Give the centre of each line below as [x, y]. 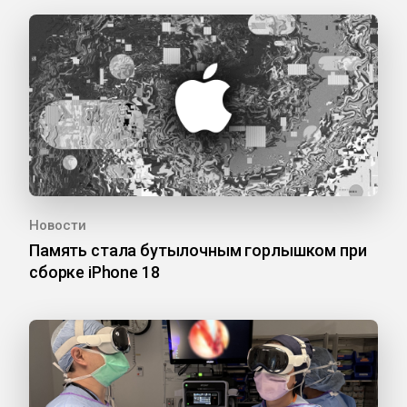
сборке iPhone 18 [94, 272]
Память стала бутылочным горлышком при [198, 250]
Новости [58, 225]
